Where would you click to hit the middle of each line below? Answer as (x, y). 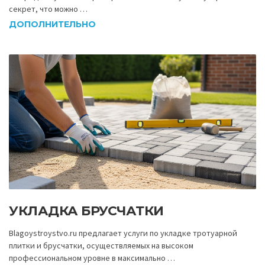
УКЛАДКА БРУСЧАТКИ (86, 211)
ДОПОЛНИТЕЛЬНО (52, 24)
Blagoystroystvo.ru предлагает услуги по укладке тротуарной (123, 233)
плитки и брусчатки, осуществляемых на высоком (101, 246)
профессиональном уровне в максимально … (92, 258)
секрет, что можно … (48, 9)
